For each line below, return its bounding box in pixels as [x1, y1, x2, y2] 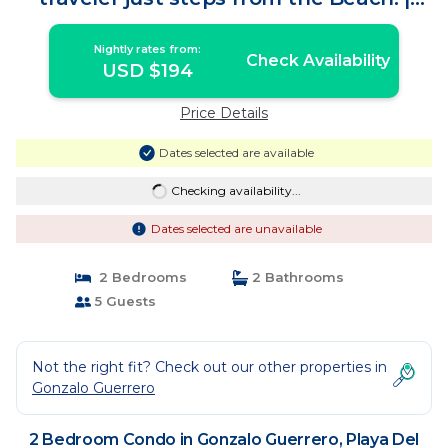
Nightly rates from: [94, 42, 202, 56]
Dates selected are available [158, 145, 314, 160]
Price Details [180, 104, 268, 122]
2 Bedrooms [90, 269, 187, 285]
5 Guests [90, 293, 156, 309]
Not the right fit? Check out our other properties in [32, 358, 387, 376]
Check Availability [245, 51, 390, 70]
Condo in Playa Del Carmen [85, 7, 363, 31]
